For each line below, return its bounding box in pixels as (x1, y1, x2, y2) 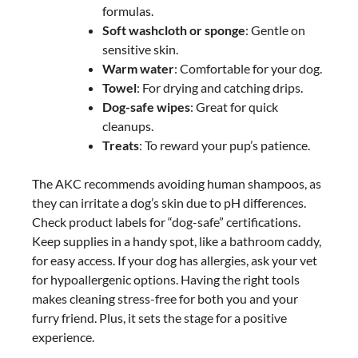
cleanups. (102, 118, 153, 134)
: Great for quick (190, 99, 278, 115)
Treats (102, 137, 139, 153)
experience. (32, 329, 94, 345)
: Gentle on (245, 22, 305, 38)
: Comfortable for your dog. (174, 61, 322, 77)
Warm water (102, 61, 174, 77)
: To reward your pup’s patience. (139, 137, 310, 153)
